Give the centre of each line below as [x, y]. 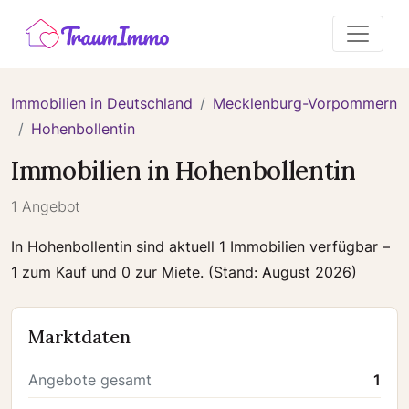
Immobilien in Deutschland [102, 103]
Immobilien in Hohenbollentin [184, 171]
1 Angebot [46, 206]
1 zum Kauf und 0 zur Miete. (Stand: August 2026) [184, 272]
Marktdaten [79, 336]
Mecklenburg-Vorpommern [305, 103]
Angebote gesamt [90, 380]
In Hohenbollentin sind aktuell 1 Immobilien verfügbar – [200, 246]
